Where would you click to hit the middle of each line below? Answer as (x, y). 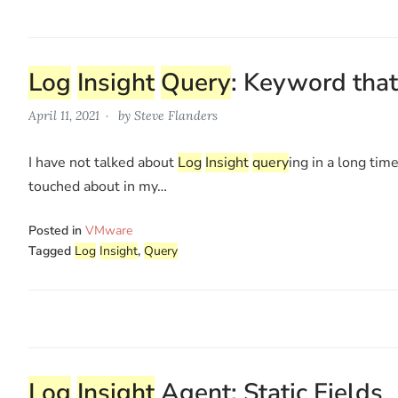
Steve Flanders (176, 115)
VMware (109, 230)
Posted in (57, 230)
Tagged (52, 251)
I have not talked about (103, 162)
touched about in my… (98, 186)
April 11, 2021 (64, 115)
